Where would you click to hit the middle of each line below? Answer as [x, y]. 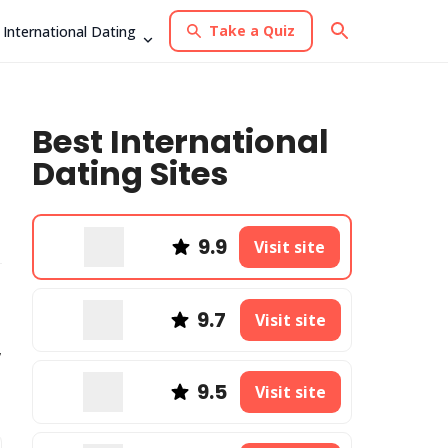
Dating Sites [130, 173]
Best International [180, 141]
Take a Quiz [252, 30]
